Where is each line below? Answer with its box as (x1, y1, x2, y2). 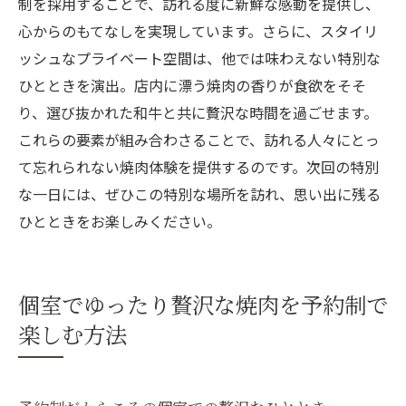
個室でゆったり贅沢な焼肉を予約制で (18, 288, 388, 321)
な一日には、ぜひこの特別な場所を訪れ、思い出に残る (18, 183, 381, 206)
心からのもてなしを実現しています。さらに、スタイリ (18, 20, 378, 43)
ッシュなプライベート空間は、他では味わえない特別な (18, 47, 381, 70)
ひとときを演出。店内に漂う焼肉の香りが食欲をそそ (18, 74, 366, 97)
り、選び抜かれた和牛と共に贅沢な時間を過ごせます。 (18, 101, 378, 124)
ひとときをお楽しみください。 (18, 210, 221, 233)
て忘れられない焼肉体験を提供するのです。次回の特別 (18, 156, 379, 179)
